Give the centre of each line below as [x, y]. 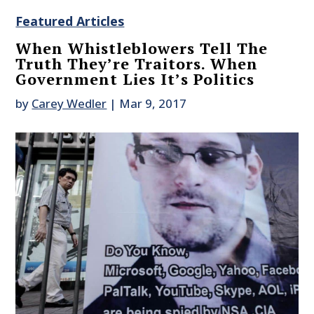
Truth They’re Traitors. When [137, 64]
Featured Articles [70, 21]
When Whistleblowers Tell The [142, 48]
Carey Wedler [69, 104]
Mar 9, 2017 [153, 104]
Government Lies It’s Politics [135, 79]
